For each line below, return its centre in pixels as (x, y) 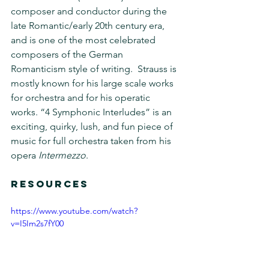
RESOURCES (52, 183)
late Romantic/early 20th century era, (89, 25)
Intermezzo (62, 155)
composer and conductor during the (90, 11)
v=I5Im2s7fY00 (37, 223)
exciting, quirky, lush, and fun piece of (93, 126)
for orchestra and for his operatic (82, 97)
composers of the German (68, 54)
